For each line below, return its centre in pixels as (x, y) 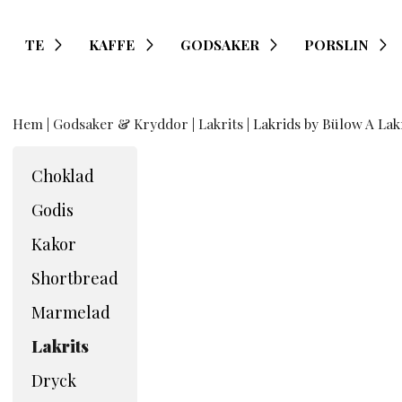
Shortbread (75, 278)
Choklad (63, 176)
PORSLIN (337, 44)
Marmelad (71, 312)
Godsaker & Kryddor (121, 123)
